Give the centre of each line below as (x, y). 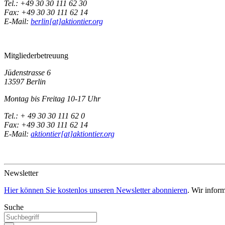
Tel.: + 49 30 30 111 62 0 (44, 116)
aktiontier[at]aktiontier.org (73, 134)
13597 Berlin (25, 81)
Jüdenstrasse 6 (27, 72)
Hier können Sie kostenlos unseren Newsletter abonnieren (96, 190)
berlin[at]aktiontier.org (67, 21)
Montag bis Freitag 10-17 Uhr (52, 98)
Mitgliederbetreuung (36, 55)
